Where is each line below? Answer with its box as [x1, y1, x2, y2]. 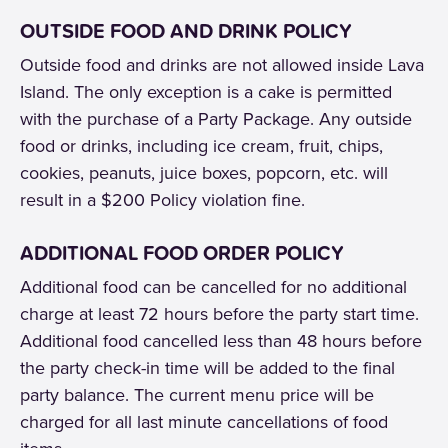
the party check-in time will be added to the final [20, 355, 395, 381]
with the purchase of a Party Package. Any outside [20, 106, 412, 132]
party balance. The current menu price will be [20, 382, 374, 408]
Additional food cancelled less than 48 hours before [20, 328, 422, 354]
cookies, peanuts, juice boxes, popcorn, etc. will [20, 160, 388, 186]
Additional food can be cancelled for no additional [20, 274, 407, 300]
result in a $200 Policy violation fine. [20, 187, 305, 213]
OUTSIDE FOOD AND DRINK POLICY [20, 16, 352, 46]
